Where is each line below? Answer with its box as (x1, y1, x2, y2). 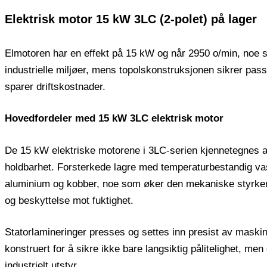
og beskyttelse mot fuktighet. (5, 194, 133, 206)
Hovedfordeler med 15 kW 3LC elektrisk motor (5, 113, 223, 125)
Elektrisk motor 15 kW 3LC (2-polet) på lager (5, 12, 257, 26)
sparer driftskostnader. (5, 80, 105, 92)
